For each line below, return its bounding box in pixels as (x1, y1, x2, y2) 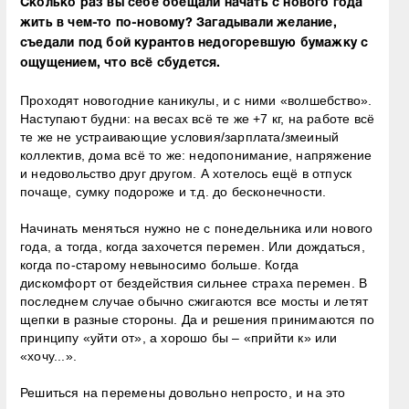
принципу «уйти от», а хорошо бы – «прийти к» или (20, 330, 338, 345)
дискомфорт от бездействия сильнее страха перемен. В (20, 275, 368, 290)
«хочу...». (20, 348, 78, 363)
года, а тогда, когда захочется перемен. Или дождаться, (20, 238, 365, 254)
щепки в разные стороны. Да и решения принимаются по (20, 311, 375, 327)
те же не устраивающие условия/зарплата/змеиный (20, 129, 340, 144)
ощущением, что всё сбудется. (20, 57, 221, 69)
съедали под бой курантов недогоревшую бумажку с (20, 37, 369, 49)
